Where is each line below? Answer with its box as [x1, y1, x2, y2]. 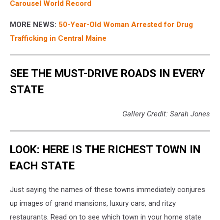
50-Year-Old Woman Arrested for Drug [58, 20, 193, 29]
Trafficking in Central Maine [10, 33, 107, 43]
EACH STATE [10, 159, 75, 172]
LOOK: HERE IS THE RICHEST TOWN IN [10, 142, 200, 156]
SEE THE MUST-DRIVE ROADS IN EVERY [10, 67, 205, 80]
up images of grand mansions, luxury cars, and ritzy [10, 199, 176, 208]
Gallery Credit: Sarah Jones [122, 110, 210, 119]
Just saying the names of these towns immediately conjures [10, 185, 205, 194]
